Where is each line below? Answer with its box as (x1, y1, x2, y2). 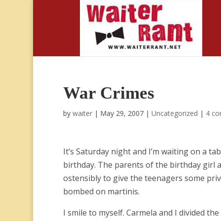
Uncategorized (151, 109, 198, 118)
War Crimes (63, 83, 154, 103)
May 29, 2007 (100, 109, 144, 118)
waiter (72, 109, 92, 118)
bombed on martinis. (63, 186, 140, 197)
